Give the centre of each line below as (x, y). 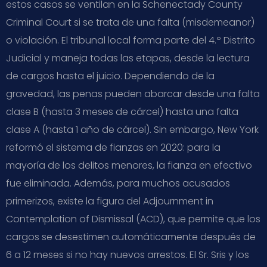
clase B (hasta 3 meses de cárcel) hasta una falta (122, 111)
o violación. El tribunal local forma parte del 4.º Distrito (131, 40)
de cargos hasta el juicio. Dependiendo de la (110, 76)
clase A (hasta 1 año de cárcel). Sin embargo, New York (132, 129)
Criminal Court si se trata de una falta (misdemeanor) (130, 22)
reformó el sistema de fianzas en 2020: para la (113, 147)
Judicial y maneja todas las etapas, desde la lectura (128, 58)
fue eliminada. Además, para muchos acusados (118, 183)
